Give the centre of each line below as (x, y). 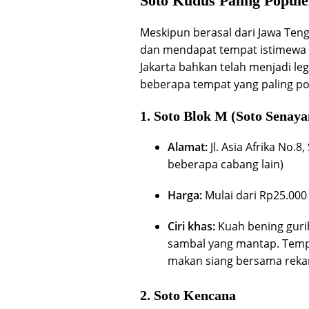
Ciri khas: (191, 226)
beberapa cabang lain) (226, 164)
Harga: (185, 195)
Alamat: (188, 147)
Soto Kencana (195, 295)
